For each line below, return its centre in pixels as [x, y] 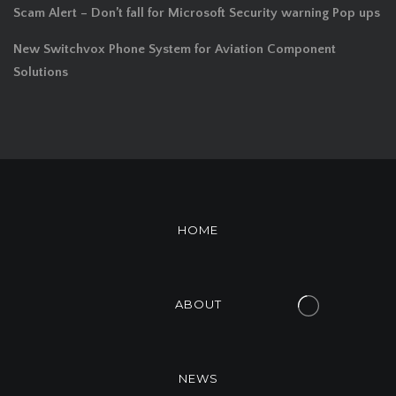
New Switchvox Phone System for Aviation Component [175, 49]
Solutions [41, 72]
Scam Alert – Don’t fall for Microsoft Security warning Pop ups [197, 13]
